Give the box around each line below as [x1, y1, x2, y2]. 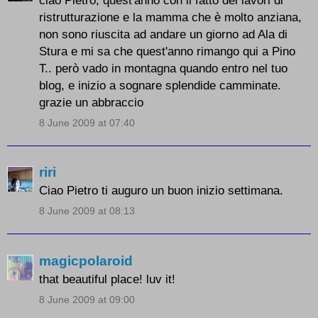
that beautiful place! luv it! [39, 271, 175, 286]
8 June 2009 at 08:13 [39, 205, 135, 217]
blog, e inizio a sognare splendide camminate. [39, 77, 281, 92]
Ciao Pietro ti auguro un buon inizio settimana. [39, 183, 283, 198]
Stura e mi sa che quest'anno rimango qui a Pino [39, 43, 295, 58]
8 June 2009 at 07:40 [39, 116, 135, 128]
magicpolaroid [39, 253, 133, 268]
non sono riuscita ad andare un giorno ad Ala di [39, 26, 287, 41]
